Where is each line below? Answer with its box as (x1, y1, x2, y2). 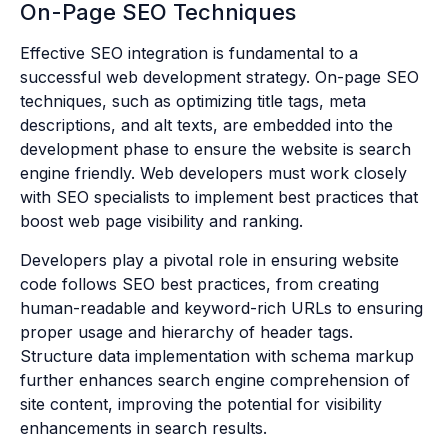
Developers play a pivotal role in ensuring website (20, 249, 399, 270)
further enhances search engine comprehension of (20, 369, 410, 390)
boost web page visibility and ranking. (20, 211, 303, 232)
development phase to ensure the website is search (20, 139, 411, 160)
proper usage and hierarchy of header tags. (20, 321, 353, 342)
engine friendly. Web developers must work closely (20, 163, 407, 184)
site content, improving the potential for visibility (20, 393, 382, 414)
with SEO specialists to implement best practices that (20, 187, 418, 208)
